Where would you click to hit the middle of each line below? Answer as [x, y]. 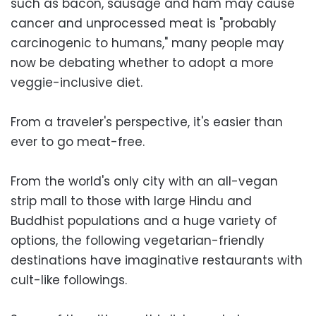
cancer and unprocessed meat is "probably [144, 23]
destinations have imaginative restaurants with [157, 260]
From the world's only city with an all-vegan [144, 181]
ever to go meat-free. [78, 141]
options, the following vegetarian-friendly [138, 240]
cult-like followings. [69, 280]
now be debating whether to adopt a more [142, 62]
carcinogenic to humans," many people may [147, 43]
